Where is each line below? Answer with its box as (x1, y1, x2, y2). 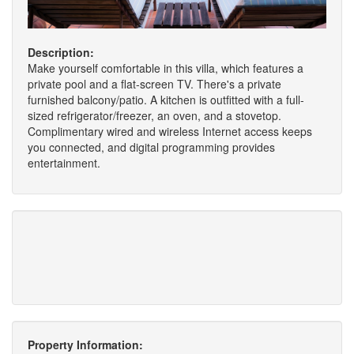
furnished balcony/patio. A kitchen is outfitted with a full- (28, 92, 304, 107)
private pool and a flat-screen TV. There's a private (28, 76, 281, 92)
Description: (28, 44, 94, 60)
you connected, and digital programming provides (28, 139, 275, 155)
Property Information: (28, 337, 143, 352)
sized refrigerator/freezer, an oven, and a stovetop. (28, 107, 281, 123)
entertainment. (28, 155, 100, 171)
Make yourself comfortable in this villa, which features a (28, 60, 303, 76)
